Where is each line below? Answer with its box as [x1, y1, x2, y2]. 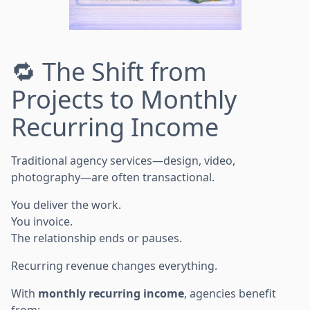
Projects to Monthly [11, 82, 237, 116]
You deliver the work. [11, 197, 121, 212]
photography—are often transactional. [11, 169, 215, 185]
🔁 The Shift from [11, 54, 207, 89]
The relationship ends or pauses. [11, 230, 182, 246]
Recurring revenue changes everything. [11, 257, 217, 273]
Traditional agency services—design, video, [11, 152, 235, 168]
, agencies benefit [184, 285, 276, 301]
